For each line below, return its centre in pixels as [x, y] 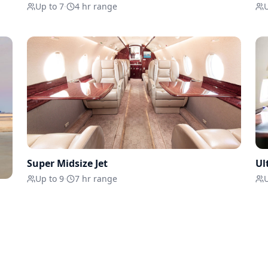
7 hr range [96, 179]
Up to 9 [50, 179]
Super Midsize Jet [68, 164]
